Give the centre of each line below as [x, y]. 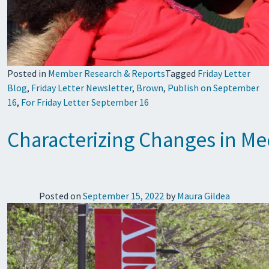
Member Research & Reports [107, 73]
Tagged [181, 73]
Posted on [61, 196]
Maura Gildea [204, 196]
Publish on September [213, 88]
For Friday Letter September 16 [85, 102]
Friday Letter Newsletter [82, 88]
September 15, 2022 [123, 196]
